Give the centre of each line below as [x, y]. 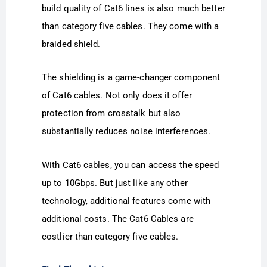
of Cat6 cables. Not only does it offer [117, 96]
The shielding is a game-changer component [131, 78]
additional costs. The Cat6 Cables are [118, 218]
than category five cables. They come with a [131, 27]
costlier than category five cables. [110, 236]
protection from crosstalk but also [111, 114]
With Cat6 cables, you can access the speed [131, 165]
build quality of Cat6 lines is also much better [133, 9]
